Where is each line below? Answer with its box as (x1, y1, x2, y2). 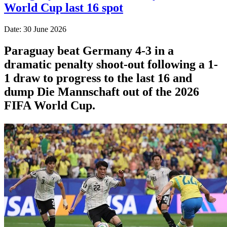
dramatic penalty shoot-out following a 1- (4, 57, 218, 71)
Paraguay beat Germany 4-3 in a (4, 44, 174, 57)
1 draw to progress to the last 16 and (4, 71, 192, 85)
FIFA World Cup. (4, 98, 95, 112)
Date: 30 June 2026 (4, 24, 66, 33)
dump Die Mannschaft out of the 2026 (4, 85, 199, 98)
